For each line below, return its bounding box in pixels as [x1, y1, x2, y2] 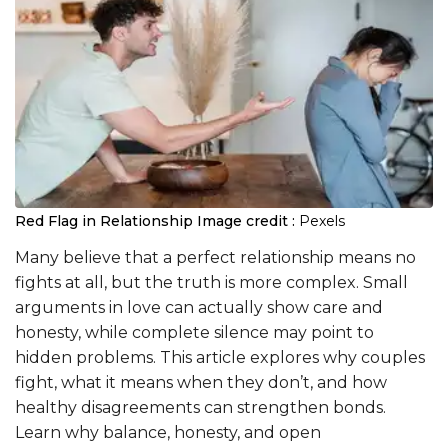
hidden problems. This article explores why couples [15, 347, 425, 367]
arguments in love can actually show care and [15, 297, 383, 317]
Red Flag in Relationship [15, 211, 193, 230]
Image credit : [197, 211, 295, 230]
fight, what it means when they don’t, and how [15, 372, 387, 392]
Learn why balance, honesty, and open [15, 422, 321, 442]
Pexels [299, 211, 345, 230]
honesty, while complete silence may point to [15, 322, 374, 342]
